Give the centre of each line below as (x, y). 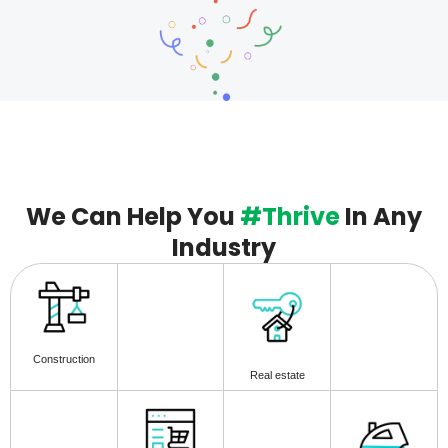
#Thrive (290, 216)
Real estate (277, 374)
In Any (381, 216)
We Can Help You (133, 216)
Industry (224, 247)
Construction (63, 358)
